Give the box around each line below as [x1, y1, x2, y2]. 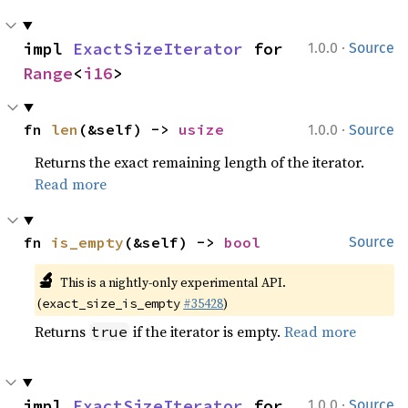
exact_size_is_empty [42, 294, 181, 311]
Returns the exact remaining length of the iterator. [35, 151, 365, 172]
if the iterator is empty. [129, 321, 285, 342]
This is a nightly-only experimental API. [59, 272, 286, 291]
